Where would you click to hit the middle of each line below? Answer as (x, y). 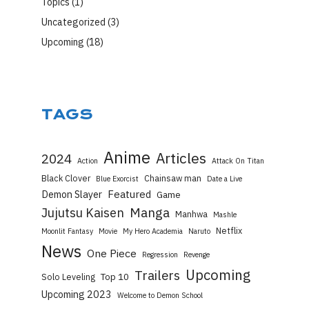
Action (88, 161)
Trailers (157, 276)
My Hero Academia (153, 231)
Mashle (225, 215)
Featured (129, 194)
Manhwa (191, 214)
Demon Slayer (72, 195)
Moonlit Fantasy (67, 231)
